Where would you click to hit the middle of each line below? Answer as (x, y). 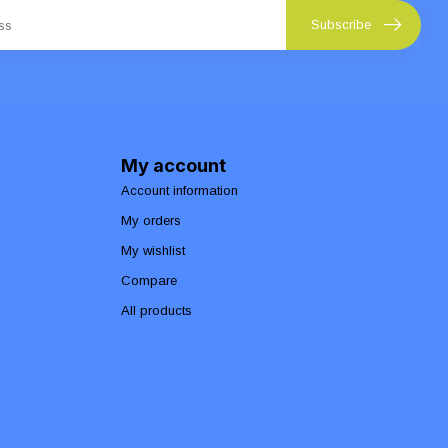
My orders (151, 220)
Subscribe (341, 25)
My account (173, 164)
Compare (149, 280)
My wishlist (153, 250)
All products (156, 310)
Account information (179, 190)
